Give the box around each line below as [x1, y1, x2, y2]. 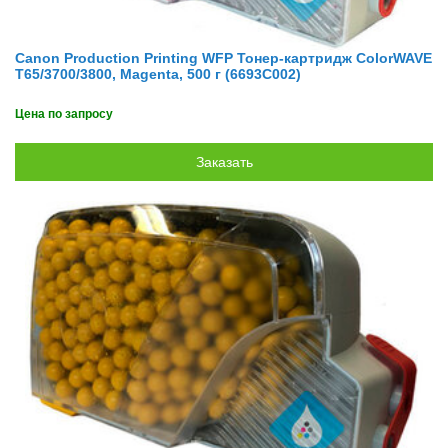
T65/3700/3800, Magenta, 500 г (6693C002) [15, 66, 301, 82]
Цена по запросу [15, 107, 113, 121]
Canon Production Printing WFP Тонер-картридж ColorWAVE [15, 50, 432, 66]
